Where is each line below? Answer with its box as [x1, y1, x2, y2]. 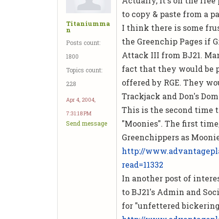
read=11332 [122, 159, 164, 170]
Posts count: [66, 38, 100, 46]
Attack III [122, 50, 160, 60]
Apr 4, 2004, [66, 95, 95, 103]
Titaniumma [66, 19, 110, 28]
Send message [66, 119, 107, 127]
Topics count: [66, 66, 102, 74]
